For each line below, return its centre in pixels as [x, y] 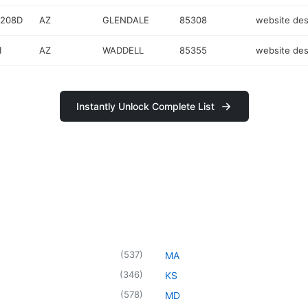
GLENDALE [126, 20]
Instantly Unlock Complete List [145, 106]
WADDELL [123, 50]
